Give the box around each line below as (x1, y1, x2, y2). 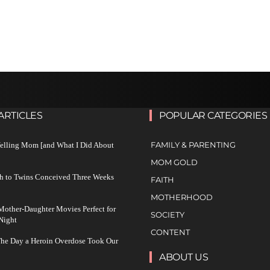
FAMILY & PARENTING (151, 139, 236, 149)
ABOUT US (159, 251, 208, 263)
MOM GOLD (151, 157, 198, 167)
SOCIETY (151, 209, 184, 219)
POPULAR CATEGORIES (159, 109, 267, 121)
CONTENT (151, 227, 190, 237)
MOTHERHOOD (151, 192, 213, 202)
